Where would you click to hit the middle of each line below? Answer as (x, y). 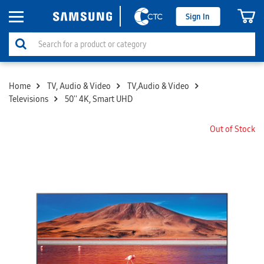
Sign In (198, 16)
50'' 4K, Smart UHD (99, 99)
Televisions (29, 99)
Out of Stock (232, 129)
